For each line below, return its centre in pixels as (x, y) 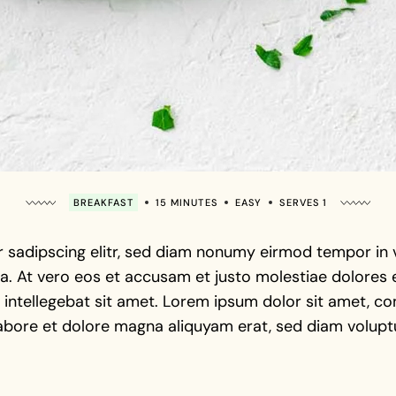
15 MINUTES (186, 202)
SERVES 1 (304, 202)
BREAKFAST (103, 202)
